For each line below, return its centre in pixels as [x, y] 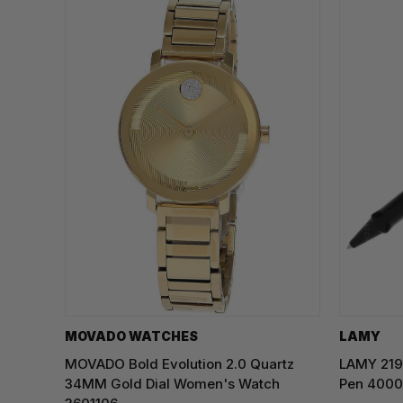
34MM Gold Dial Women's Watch [172, 383]
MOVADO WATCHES [131, 336]
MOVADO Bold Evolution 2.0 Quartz [179, 363]
